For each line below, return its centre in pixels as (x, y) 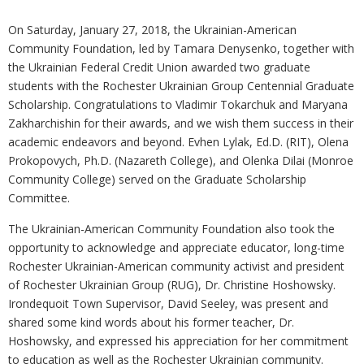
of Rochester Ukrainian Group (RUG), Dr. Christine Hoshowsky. (172, 285)
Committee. (39, 198)
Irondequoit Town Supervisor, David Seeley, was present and (168, 303)
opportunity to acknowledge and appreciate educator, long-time (176, 247)
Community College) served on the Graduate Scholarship (157, 179)
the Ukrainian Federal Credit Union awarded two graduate (159, 67)
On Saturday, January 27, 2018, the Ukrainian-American (152, 30)
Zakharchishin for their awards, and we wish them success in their (181, 123)
